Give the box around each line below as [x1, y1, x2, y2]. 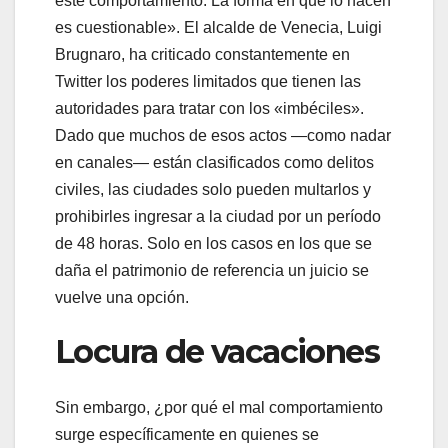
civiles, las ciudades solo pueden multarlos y [55, 180, 371, 198]
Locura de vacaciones [55, 331, 379, 371]
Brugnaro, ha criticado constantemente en [55, 45, 350, 63]
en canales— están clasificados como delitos [55, 153, 374, 171]
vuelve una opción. [55, 288, 189, 306]
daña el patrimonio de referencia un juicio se [55, 261, 369, 279]
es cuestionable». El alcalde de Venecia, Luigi [55, 18, 382, 36]
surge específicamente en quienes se [55, 425, 319, 443]
